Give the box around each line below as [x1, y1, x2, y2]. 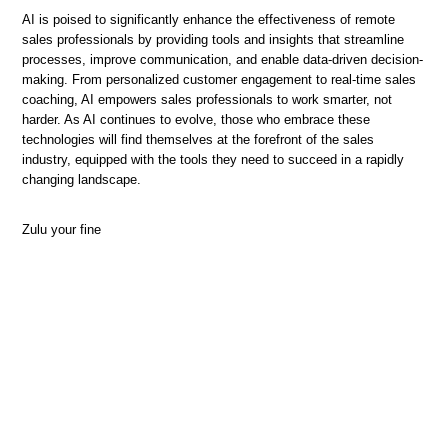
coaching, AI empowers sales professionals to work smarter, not [22, 92, 392, 107]
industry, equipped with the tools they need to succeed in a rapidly [22, 152, 404, 167]
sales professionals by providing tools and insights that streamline [22, 32, 404, 47]
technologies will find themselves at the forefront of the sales [22, 132, 374, 147]
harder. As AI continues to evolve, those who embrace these [22, 112, 370, 127]
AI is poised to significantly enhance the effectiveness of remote [22, 12, 395, 27]
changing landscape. [22, 172, 141, 187]
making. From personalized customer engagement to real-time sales [22, 72, 416, 87]
